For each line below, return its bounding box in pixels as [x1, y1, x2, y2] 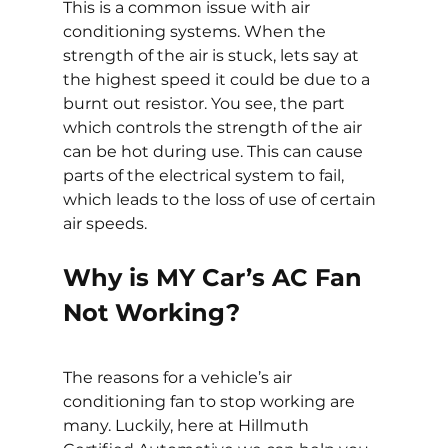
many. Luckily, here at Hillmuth [62, 415, 313, 435]
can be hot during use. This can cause [62, 141, 367, 161]
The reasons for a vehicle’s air [62, 367, 296, 387]
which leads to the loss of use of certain [62, 189, 380, 209]
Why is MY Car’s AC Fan [62, 262, 369, 292]
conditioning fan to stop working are [62, 391, 359, 411]
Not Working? [62, 297, 240, 327]
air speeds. [62, 213, 147, 233]
